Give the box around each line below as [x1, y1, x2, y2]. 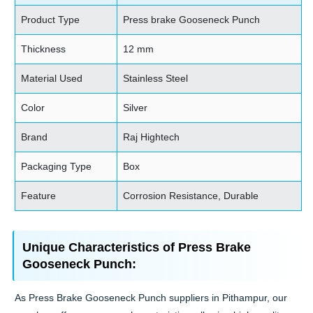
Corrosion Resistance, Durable [123, 190, 259, 202]
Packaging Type [21, 161, 92, 173]
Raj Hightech [123, 131, 180, 143]
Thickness [21, 43, 66, 55]
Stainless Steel [123, 73, 189, 85]
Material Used [21, 73, 83, 85]
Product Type [21, 14, 80, 26]
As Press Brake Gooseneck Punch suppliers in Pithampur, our [15, 292, 288, 304]
